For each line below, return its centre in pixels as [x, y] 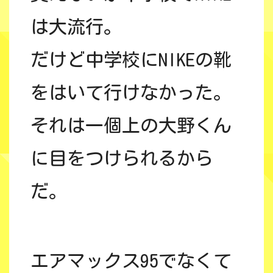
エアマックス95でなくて [131, 261]
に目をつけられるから [122, 159]
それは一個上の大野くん [131, 126]
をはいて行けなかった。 [131, 93]
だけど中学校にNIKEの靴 [131, 60]
